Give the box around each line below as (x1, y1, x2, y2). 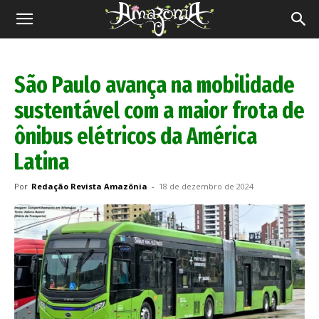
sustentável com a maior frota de (14, 97, 305, 124)
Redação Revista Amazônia (31, 181, 147, 192)
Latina (14, 148, 69, 175)
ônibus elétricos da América (14, 122, 257, 150)
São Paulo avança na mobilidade (14, 71, 295, 98)
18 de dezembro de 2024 (159, 181, 253, 192)
